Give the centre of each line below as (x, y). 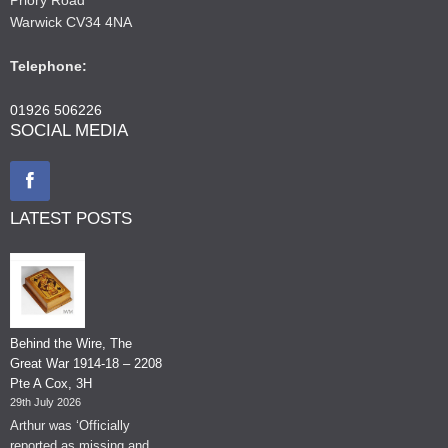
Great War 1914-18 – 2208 (86, 363)
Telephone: (48, 65)
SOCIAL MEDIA (69, 130)
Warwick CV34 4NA (71, 21)
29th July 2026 (45, 401)
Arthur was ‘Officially (70, 426)
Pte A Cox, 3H (51, 383)
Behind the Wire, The (71, 343)
